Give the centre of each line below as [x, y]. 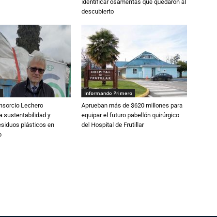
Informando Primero [108, 93]
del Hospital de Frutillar [113, 125]
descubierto [98, 12]
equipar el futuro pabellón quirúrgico [130, 115]
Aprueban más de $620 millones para [132, 106]
